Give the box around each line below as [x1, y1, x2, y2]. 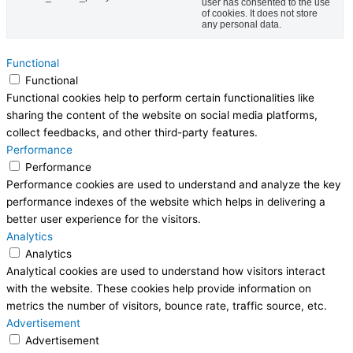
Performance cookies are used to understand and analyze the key [6, 177, 341, 191]
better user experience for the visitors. [6, 212, 201, 225]
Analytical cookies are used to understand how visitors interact [6, 264, 325, 277]
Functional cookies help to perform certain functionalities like [6, 91, 314, 104]
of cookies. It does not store [202, 7, 318, 19]
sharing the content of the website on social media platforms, [6, 108, 318, 121]
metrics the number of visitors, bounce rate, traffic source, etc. [6, 299, 327, 312]
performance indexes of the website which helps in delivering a [6, 195, 325, 208]
